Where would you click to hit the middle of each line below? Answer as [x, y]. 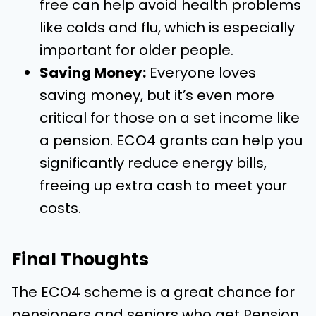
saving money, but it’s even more [157, 95]
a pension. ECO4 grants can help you [171, 140]
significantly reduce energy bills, [153, 163]
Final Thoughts [80, 259]
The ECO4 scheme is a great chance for [153, 292]
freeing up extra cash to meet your [163, 186]
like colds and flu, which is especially [167, 28]
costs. [60, 208]
